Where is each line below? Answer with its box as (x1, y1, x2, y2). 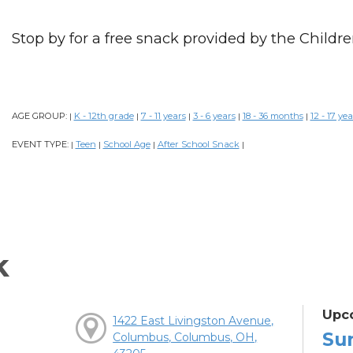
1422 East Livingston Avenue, (113, 314, 274, 329)
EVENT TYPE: (11, 139, 71, 150)
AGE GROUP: (11, 110, 69, 122)
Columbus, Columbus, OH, (113, 330, 258, 345)
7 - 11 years (140, 110, 186, 122)
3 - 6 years (192, 110, 236, 122)
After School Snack (157, 139, 240, 150)
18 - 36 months (242, 110, 303, 122)
